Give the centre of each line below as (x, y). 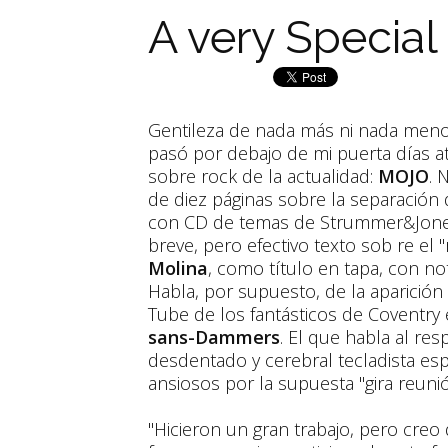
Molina (178, 268)
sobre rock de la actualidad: (263, 176)
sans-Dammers (214, 337)
